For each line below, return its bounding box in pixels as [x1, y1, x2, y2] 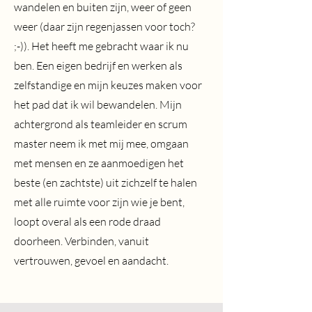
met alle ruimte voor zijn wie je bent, [14, 195, 185, 209]
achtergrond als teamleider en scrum [14, 117, 187, 131]
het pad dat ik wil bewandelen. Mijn [14, 97, 182, 111]
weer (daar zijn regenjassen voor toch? [14, 19, 195, 33]
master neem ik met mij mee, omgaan [14, 136, 189, 150]
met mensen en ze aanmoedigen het [14, 156, 184, 170]
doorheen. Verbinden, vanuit [14, 234, 149, 248]
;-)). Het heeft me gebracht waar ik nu [14, 39, 189, 53]
